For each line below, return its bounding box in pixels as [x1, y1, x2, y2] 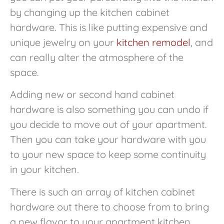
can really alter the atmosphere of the [10, 50, 183, 63]
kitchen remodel [116, 35, 190, 48]
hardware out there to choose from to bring [10, 200, 209, 213]
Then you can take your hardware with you [10, 133, 206, 146]
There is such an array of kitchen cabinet [10, 185, 195, 198]
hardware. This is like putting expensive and [10, 20, 207, 33]
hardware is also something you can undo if [10, 103, 208, 116]
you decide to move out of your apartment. [10, 118, 207, 131]
